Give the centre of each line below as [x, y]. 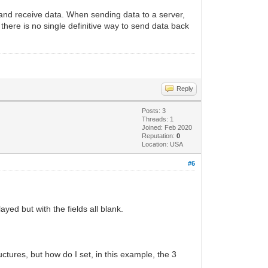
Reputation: [159, 135]
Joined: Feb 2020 [167, 127]
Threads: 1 [158, 119]
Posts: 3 [154, 110]
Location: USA [163, 144]
